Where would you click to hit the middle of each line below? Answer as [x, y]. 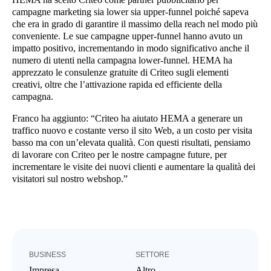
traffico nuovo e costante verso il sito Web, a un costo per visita [132, 130]
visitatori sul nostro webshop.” [70, 178]
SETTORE [152, 254]
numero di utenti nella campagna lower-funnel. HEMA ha [122, 60]
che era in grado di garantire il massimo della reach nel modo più [135, 24]
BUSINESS [47, 254]
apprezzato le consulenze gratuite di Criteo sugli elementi [120, 72]
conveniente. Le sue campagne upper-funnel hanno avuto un [127, 36]
